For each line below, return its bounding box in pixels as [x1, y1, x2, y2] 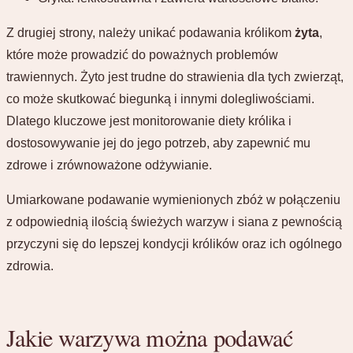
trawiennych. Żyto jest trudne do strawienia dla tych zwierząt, [6, 69, 344, 84]
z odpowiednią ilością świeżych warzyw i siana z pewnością [6, 214, 342, 229]
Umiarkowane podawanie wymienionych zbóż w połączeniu [6, 192, 340, 206]
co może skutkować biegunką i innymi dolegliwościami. [6, 91, 314, 106]
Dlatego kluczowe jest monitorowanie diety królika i [6, 113, 292, 128]
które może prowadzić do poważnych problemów [6, 47, 278, 61]
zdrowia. [6, 258, 54, 273]
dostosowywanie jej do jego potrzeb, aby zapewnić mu [6, 136, 310, 150]
